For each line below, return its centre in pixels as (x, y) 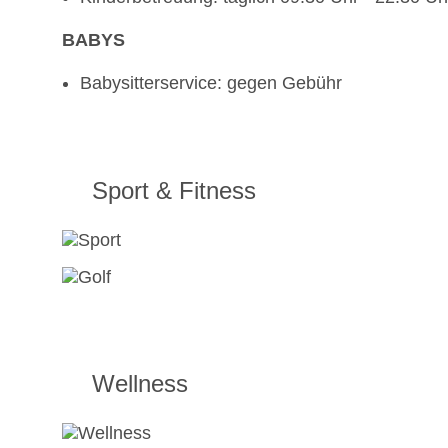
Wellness (140, 384)
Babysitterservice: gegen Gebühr (211, 83)
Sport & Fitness (174, 191)
